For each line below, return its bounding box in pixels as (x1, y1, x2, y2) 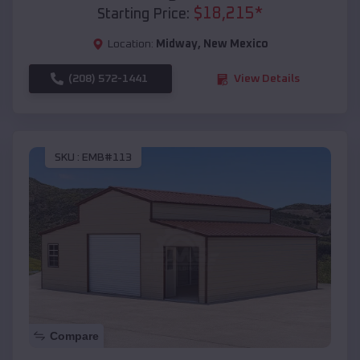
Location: (107, 39, 153, 51)
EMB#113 (82, 151, 132, 163)
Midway (155, 39, 198, 51)
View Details (234, 73, 300, 85)
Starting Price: (97, 7, 190, 22)
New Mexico (202, 39, 268, 51)
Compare (50, 329, 99, 343)
